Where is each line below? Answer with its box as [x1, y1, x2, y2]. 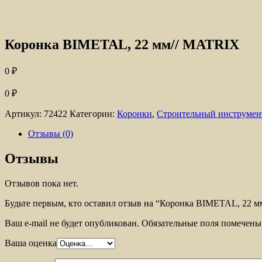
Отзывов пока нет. [5, 178, 78, 188]
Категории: [70, 108, 117, 119]
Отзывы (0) [28, 128, 73, 139]
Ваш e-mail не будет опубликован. [5, 218, 139, 228]
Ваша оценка [5, 237, 57, 248]
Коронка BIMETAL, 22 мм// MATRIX [5, 36, 239, 52]
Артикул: [5, 108, 44, 119]
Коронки [117, 108, 152, 119]
